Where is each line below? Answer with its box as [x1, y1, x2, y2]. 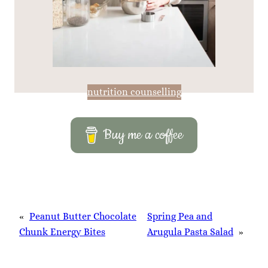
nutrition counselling [87, 86, 181, 98]
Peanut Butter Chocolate [29, 210, 136, 222]
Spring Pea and [147, 210, 212, 222]
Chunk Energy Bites [19, 226, 105, 237]
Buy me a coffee [103, 126, 184, 145]
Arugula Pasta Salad [147, 226, 233, 237]
